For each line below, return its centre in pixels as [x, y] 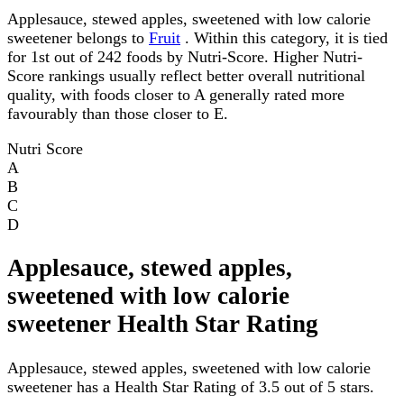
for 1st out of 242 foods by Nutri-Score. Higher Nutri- [185, 56]
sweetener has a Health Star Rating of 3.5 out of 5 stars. [191, 386]
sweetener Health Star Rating [163, 324]
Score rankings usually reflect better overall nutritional [186, 75]
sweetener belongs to [78, 37]
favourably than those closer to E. [118, 113]
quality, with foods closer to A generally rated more [176, 94]
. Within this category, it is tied [284, 37]
